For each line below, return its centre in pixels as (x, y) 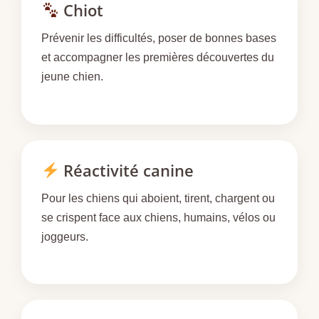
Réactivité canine (127, 170)
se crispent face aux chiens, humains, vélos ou (158, 217)
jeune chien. (72, 77)
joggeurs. (65, 236)
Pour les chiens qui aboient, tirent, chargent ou (158, 198)
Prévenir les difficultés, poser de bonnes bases (159, 38)
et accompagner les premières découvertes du (158, 58)
